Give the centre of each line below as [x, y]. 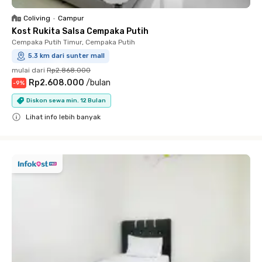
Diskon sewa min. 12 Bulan [66, 100]
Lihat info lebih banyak [63, 117]
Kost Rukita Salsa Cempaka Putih [80, 31]
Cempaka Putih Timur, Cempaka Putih [73, 42]
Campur [71, 18]
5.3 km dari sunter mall [66, 56]
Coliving [37, 18]
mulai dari [28, 70]
